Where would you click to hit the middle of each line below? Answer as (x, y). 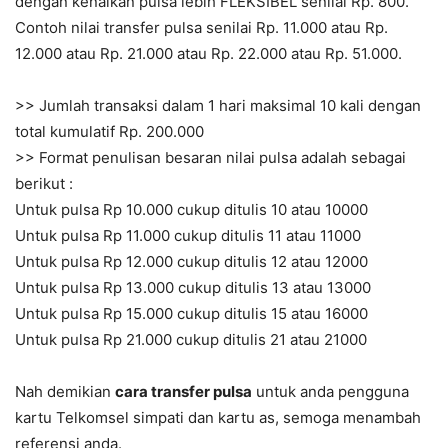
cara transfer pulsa (183, 392)
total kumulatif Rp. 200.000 (109, 132)
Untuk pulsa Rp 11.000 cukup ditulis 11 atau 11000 (188, 236)
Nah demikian (65, 392)
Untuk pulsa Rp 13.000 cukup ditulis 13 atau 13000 (193, 288)
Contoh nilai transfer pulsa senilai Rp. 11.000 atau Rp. (201, 28)
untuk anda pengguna (330, 392)
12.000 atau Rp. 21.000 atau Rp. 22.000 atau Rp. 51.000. (208, 54)
